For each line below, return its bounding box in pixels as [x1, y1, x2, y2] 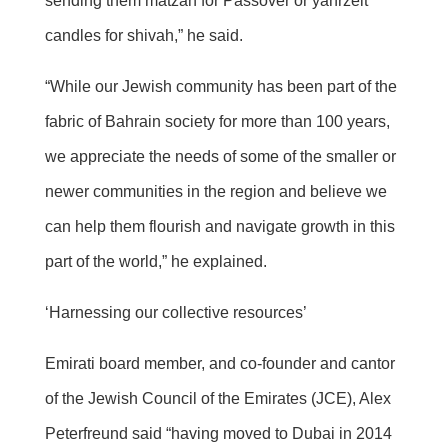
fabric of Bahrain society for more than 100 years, [44, 113, 390, 131]
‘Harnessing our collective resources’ [44, 304, 307, 322]
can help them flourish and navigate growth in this [44, 218, 395, 236]
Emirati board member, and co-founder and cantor [44, 355, 395, 373]
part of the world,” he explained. [44, 253, 267, 271]
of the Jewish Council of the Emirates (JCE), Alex [44, 390, 391, 408]
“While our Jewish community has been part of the [44, 78, 397, 96]
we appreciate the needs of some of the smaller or [44, 148, 396, 166]
